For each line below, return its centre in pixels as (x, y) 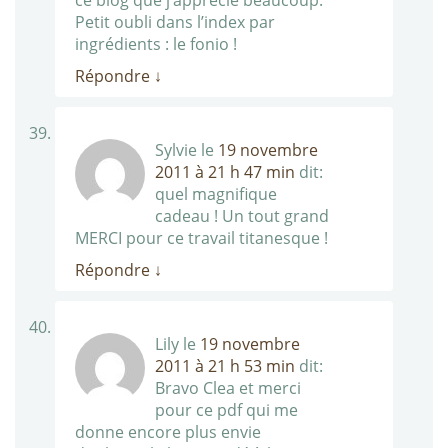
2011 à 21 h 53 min (225, 366)
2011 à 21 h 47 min (225, 172)
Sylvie (176, 150)
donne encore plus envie (168, 432)
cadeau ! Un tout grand (242, 216)
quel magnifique (216, 194)
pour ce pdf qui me (226, 410)
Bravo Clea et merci (228, 388)
